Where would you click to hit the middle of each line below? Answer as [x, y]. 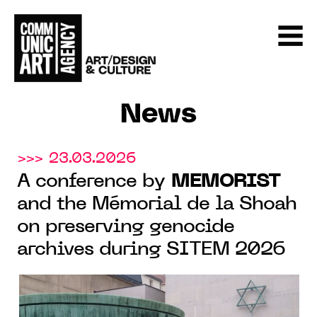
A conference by [94, 182]
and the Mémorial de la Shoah [157, 204]
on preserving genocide [126, 227]
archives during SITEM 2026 [151, 250]
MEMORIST [226, 182]
